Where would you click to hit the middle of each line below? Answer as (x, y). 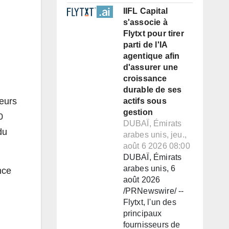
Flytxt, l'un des (150, 202)
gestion (138, 112)
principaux (142, 214)
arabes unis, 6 (149, 169)
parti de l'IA (145, 45)
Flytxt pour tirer (153, 34)
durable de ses (152, 90)
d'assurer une (151, 67)
